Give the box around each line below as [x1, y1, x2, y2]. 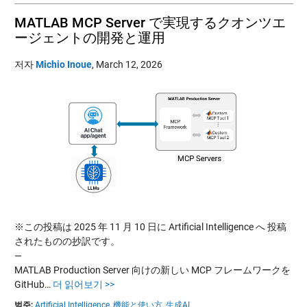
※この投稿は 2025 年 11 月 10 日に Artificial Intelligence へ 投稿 [14, 221, 286, 232]
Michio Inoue [35, 59, 92, 70]
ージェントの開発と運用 [14, 29, 165, 46]
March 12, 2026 [95, 59, 162, 70]
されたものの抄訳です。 [14, 236, 120, 247]
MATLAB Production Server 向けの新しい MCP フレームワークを [14, 265, 291, 275]
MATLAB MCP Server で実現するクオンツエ [14, 14, 286, 31]
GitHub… [14, 279, 53, 290]
